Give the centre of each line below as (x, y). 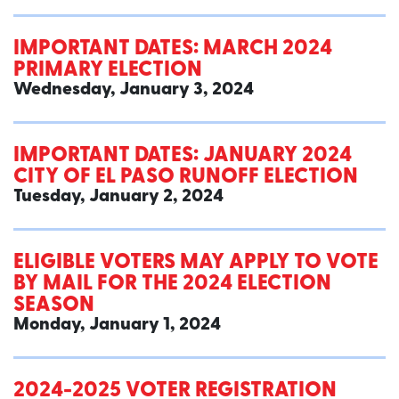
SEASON (54, 306)
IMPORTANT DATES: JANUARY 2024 (183, 156)
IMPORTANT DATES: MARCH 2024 (173, 49)
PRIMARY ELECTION (108, 71)
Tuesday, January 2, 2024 (118, 197)
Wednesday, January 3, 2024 (134, 90)
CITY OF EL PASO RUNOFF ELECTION (186, 178)
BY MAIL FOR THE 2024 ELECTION (172, 285)
